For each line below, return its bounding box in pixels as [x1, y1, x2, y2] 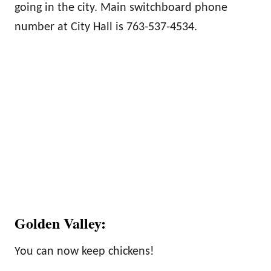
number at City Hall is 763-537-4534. [15, 21, 197, 34]
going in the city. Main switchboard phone [15, 2, 227, 15]
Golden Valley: [15, 212, 106, 234]
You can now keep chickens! [15, 246, 154, 258]
